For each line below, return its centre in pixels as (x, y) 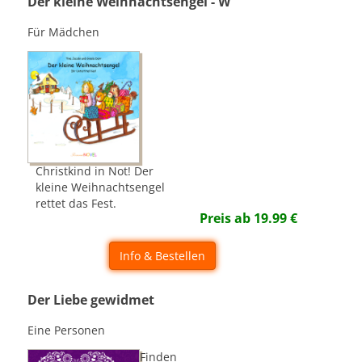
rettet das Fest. (76, 204)
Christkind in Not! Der (95, 171)
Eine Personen (67, 330)
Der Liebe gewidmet (91, 300)
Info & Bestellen (163, 256)
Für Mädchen (64, 32)
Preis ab (227, 218)
